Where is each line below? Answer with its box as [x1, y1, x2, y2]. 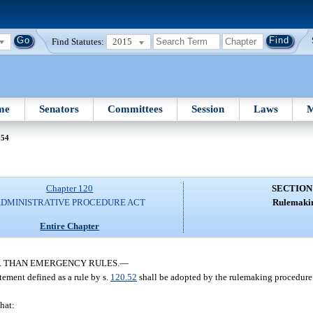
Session [191, 103, 225, 115]
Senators [38, 103, 79, 115]
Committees [108, 103, 163, 115]
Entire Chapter [40, 220, 100, 231]
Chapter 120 [46, 183, 94, 194]
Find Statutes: [52, 36, 105, 47]
